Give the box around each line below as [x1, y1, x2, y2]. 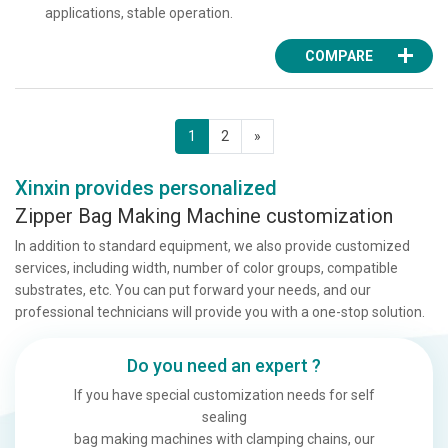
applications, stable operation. [45, 4, 233, 21]
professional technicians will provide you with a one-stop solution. [15, 303, 425, 320]
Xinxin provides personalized [15, 175, 277, 200]
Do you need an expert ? [127, 354, 321, 376]
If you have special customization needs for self [73, 386, 375, 403]
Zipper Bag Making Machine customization [15, 203, 393, 228]
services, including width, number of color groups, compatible [15, 259, 398, 276]
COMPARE [305, 47, 373, 64]
